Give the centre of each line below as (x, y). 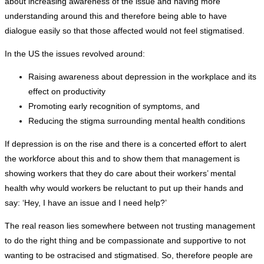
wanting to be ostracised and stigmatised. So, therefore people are (129, 255)
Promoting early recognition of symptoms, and (114, 106)
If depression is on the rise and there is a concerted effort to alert (126, 144)
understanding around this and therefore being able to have (116, 16)
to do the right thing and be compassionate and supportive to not (125, 241)
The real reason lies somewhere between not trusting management (130, 226)
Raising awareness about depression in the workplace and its (142, 77)
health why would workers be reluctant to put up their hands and (124, 188)
